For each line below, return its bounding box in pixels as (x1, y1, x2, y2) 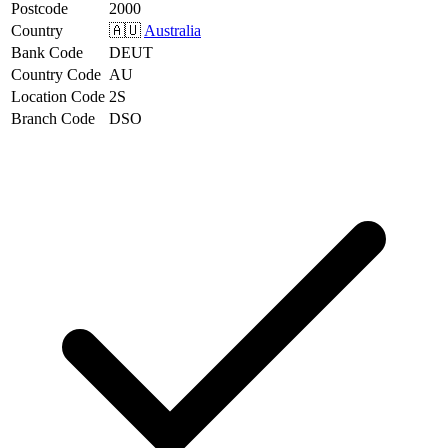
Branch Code (11, 109, 95, 127)
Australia (144, 21, 201, 39)
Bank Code (11, 43, 83, 61)
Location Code (11, 87, 105, 105)
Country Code (11, 65, 101, 83)
